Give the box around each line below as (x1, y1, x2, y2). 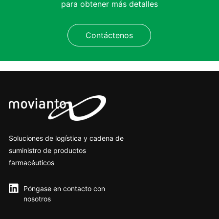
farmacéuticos (8, 158, 54, 167)
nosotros (23, 194, 51, 203)
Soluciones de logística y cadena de (8, 133, 124, 142)
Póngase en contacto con (23, 184, 105, 193)
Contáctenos (86, 30, 133, 40)
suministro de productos (8, 146, 86, 154)
